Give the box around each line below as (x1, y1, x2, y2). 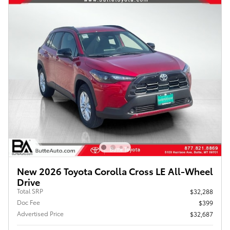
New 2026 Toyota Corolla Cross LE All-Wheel (17, 164, 213, 178)
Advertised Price (17, 209, 64, 218)
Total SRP (17, 186, 43, 196)
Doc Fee (17, 198, 40, 207)
